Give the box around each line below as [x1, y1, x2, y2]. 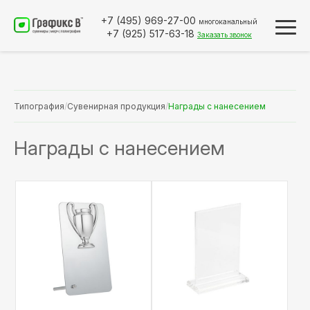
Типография [14, 101, 64, 111]
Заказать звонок [197, 30, 252, 39]
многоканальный [199, 17, 257, 26]
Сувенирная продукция [67, 101, 165, 111]
